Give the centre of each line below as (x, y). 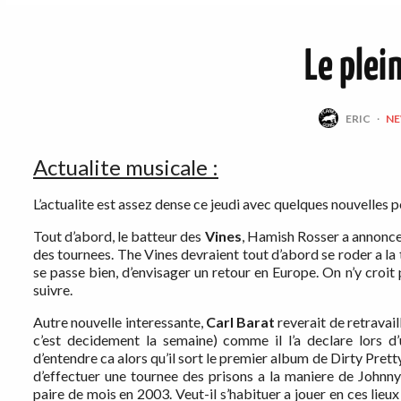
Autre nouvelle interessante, (118, 322)
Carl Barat (239, 322)
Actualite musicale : (126, 167)
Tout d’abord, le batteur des (119, 236)
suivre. (53, 290)
